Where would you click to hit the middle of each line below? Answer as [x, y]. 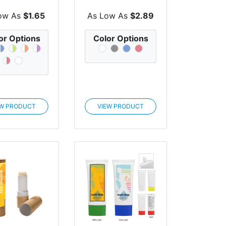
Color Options [121, 38]
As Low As [109, 15]
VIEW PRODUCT [121, 106]
